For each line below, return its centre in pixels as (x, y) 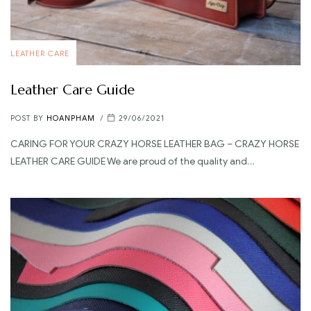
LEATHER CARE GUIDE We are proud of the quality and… (133, 161)
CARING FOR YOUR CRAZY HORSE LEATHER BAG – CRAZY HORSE (155, 144)
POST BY (28, 118)
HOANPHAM (71, 118)
